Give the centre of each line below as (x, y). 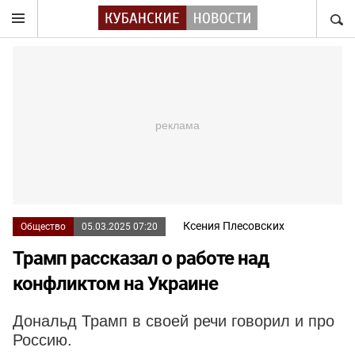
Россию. (42, 340)
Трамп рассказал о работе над (141, 258)
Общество (43, 227)
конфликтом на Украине (115, 284)
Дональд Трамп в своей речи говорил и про (174, 321)
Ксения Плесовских (234, 226)
